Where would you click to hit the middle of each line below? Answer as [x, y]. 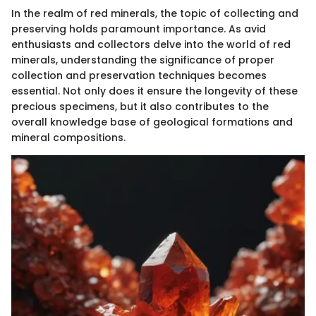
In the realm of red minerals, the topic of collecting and [155, 14]
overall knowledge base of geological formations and [152, 122]
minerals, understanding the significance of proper [143, 60]
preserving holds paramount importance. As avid [139, 29]
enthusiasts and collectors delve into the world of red [151, 45]
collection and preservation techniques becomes [139, 76]
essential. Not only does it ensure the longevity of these [154, 91]
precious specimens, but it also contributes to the [140, 107]
